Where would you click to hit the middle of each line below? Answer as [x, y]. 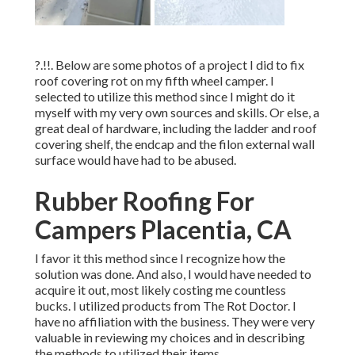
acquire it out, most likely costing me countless [160, 290]
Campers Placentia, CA [163, 230]
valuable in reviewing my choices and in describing [170, 338]
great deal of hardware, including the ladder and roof [176, 128]
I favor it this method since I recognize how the [160, 258]
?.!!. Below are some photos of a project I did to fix [170, 65]
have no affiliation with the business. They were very [175, 322]
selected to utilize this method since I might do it [165, 97]
